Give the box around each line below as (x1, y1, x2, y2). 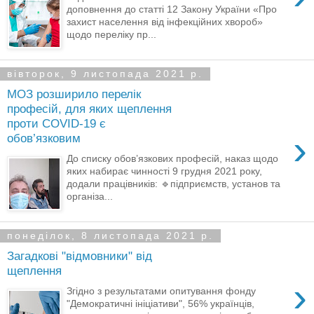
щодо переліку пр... (67, 28, 157, 40)
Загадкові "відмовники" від (7, 249, 152, 264)
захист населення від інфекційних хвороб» (67, 15, 264, 27)
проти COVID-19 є (7, 116, 106, 131)
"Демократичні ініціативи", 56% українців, (67, 297, 255, 309)
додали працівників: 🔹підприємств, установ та (67, 177, 281, 189)
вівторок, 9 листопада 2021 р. (7, 68, 203, 80)
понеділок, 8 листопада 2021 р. (7, 230, 214, 242)
